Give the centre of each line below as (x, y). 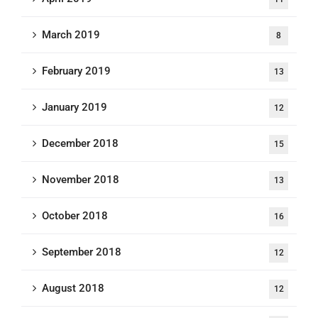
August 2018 (73, 288)
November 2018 (81, 180)
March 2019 (71, 35)
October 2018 (75, 216)
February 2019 (76, 71)
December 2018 (80, 143)
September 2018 (82, 252)
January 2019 (75, 107)
